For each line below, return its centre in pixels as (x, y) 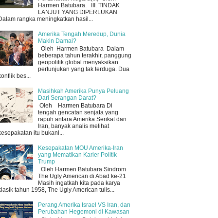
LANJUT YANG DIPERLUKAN (77, 12)
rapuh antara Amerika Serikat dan (82, 119)
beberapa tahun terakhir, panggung (84, 56)
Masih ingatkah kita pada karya (79, 183)
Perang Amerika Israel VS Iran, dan (84, 205)
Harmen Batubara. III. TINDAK (79, 5)
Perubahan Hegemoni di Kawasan (83, 212)
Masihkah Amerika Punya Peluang (83, 91)
